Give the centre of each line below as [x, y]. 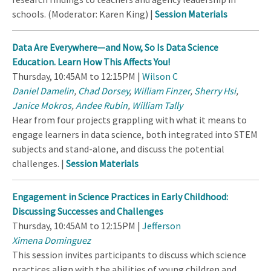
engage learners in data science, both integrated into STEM [135, 135]
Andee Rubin [102, 106]
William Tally [157, 106]
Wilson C [160, 77]
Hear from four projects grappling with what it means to [129, 120]
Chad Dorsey [103, 91]
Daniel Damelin [43, 91]
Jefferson [162, 226]
